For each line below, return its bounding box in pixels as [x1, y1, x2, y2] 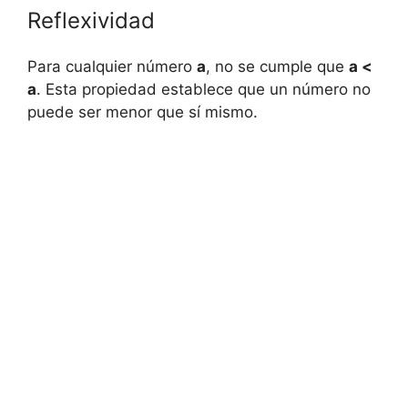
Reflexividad [27, 7, 155, 35]
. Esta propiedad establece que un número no [36, 80, 371, 99]
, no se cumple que [206, 57, 349, 76]
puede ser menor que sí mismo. [27, 103, 258, 122]
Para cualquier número [27, 57, 197, 76]
